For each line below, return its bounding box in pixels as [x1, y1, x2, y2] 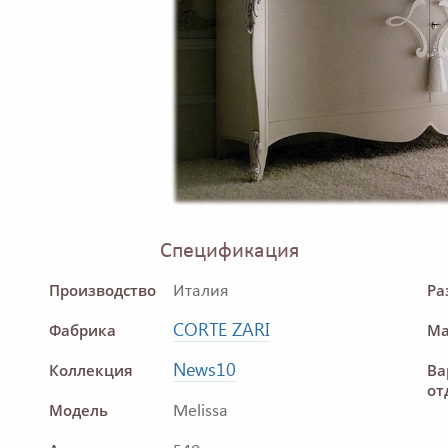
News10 [173, 357, 236, 382]
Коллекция [49, 359, 133, 382]
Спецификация [160, 241, 299, 263]
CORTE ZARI [173, 317, 270, 342]
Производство [49, 279, 156, 302]
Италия [173, 282, 229, 302]
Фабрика [49, 319, 116, 342]
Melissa [173, 402, 228, 422]
